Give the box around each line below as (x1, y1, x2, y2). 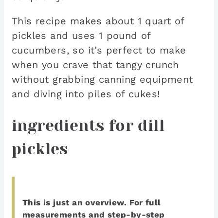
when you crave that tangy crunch (12, 59, 179, 71)
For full (129, 197, 161, 207)
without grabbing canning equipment (12, 73, 193, 86)
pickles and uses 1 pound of (12, 30, 151, 42)
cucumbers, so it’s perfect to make (12, 44, 186, 56)
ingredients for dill (12, 116, 164, 135)
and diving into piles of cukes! (12, 88, 160, 100)
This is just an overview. (22, 197, 127, 207)
